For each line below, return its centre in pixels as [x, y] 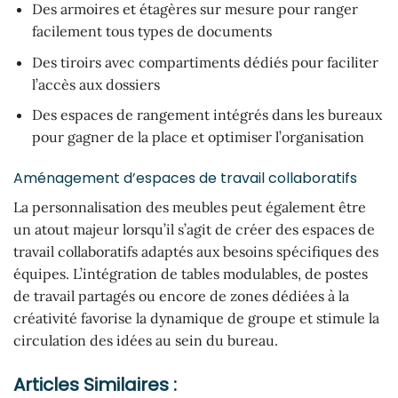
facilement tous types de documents [151, 32]
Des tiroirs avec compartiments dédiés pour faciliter [205, 62]
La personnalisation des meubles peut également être [190, 207]
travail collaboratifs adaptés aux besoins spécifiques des [196, 252]
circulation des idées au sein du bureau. [146, 341]
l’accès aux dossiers [96, 84]
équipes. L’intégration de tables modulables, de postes [191, 274]
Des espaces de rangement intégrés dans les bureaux [207, 115]
